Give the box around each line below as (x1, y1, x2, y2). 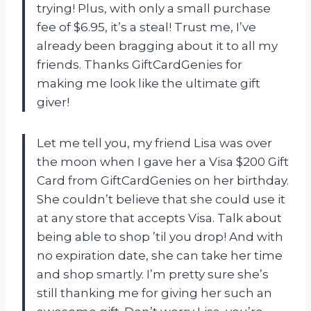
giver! (37, 94, 69, 109)
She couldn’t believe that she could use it (37, 192, 285, 206)
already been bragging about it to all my (37, 38, 278, 53)
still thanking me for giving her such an (37, 285, 272, 300)
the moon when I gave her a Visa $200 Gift (37, 154, 289, 169)
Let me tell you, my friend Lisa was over (37, 135, 272, 150)
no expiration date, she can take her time (37, 248, 283, 262)
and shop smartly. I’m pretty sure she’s (37, 267, 269, 281)
